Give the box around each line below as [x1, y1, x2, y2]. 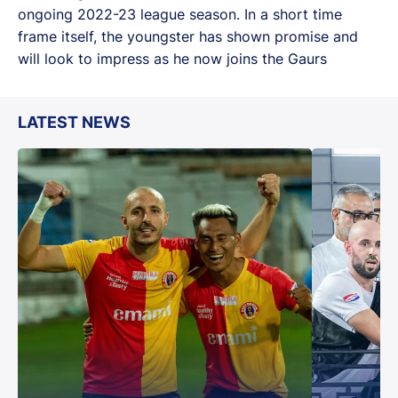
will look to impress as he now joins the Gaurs [18, 49, 327, 68]
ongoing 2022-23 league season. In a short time [18, 4, 342, 23]
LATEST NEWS [18, 112, 131, 131]
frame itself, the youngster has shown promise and [18, 27, 358, 45]
